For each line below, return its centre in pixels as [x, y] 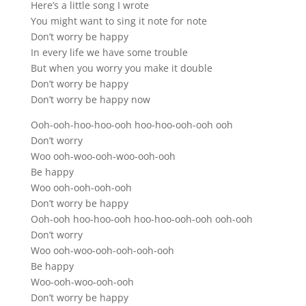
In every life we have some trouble [109, 52]
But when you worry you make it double [121, 68]
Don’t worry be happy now [90, 99]
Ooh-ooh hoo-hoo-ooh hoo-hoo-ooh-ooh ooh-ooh [141, 219]
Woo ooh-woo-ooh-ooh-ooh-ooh [102, 250]
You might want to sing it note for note [119, 20]
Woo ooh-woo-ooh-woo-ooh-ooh [103, 156]
